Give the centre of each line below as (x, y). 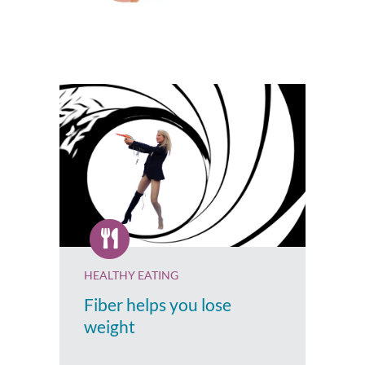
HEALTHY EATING (132, 275)
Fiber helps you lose (158, 304)
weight (110, 326)
